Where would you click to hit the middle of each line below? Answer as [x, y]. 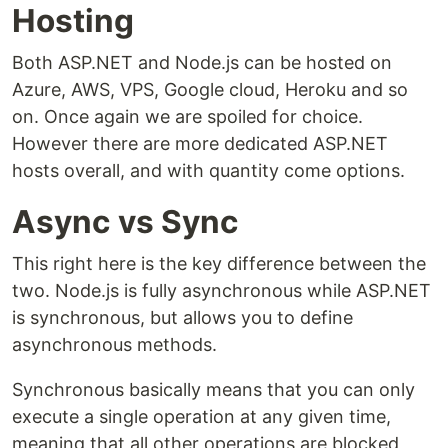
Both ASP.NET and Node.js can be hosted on [202, 63]
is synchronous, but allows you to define [182, 318]
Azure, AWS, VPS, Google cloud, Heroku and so [210, 90]
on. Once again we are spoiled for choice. [187, 117]
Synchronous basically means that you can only [213, 390]
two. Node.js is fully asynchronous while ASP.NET [221, 291]
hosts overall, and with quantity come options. [208, 171]
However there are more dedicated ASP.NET [200, 144]
